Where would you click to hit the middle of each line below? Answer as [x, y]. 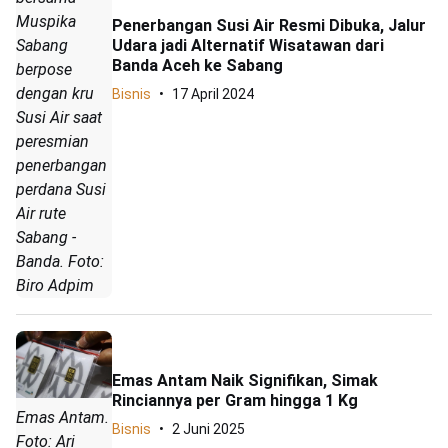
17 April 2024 [213, 93]
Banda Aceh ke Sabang [197, 65]
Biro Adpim [55, 286]
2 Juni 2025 [208, 428]
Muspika [46, 22]
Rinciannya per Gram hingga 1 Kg [235, 400]
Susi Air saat [59, 118]
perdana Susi [61, 190]
